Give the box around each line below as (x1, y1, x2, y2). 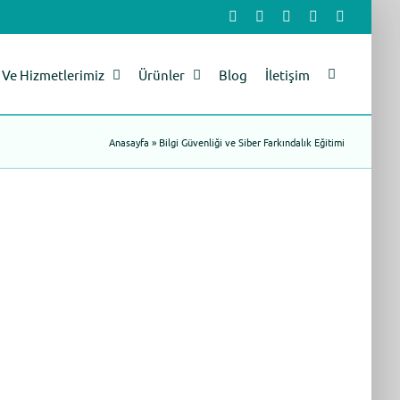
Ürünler (138, 65, 185, 83)
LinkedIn (290, 8, 342, 23)
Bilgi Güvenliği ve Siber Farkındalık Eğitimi (159, 135, 345, 149)
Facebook (237, 8, 292, 23)
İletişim (265, 65, 310, 83)
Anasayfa (109, 135, 149, 149)
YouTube (317, 8, 369, 23)
